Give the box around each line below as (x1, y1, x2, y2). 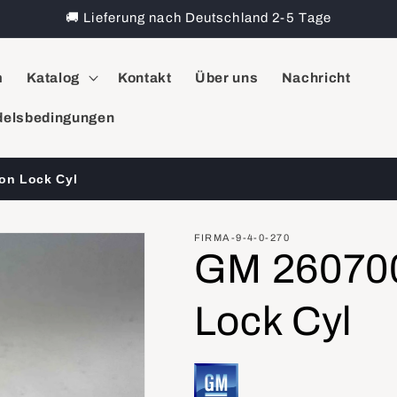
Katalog (27, 69, 81, 85)
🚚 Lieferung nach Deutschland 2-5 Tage (66, 11, 331, 25)
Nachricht (281, 69, 351, 85)
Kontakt (117, 69, 172, 85)
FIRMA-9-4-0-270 (193, 232, 290, 244)
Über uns (194, 69, 259, 85)
